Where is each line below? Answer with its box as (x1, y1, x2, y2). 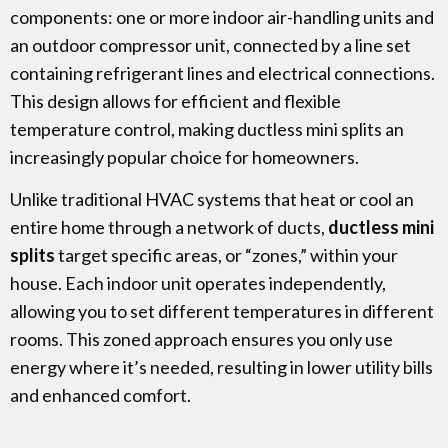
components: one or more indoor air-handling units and (10, 6, 434, 29)
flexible (284, 90, 341, 113)
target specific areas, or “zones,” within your (58, 244, 398, 267)
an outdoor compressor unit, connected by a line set (10, 34, 411, 57)
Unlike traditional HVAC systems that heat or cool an (10, 188, 414, 211)
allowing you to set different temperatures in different (10, 300, 434, 323)
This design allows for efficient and (10, 90, 284, 113)
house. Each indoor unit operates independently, (10, 272, 386, 295)
